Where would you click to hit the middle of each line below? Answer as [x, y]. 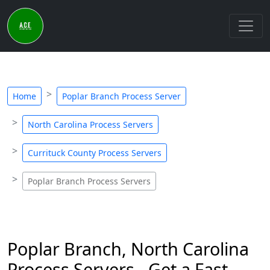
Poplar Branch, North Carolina [128, 249]
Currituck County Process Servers [95, 153]
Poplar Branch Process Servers [89, 181]
